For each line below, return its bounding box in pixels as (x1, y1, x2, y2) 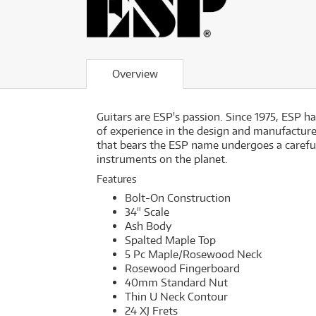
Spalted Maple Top (125, 233, 216, 247)
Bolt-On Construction (125, 190, 231, 205)
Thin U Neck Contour (125, 289, 228, 303)
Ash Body (125, 219, 171, 233)
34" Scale (125, 205, 169, 219)
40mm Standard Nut (125, 275, 228, 289)
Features (97, 172, 137, 185)
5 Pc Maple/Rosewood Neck (125, 247, 262, 261)
